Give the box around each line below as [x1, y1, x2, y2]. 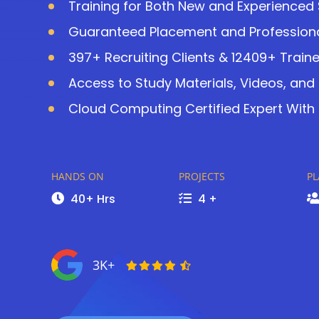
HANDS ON [51, 169, 104, 183]
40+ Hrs [68, 191, 115, 207]
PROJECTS [179, 169, 226, 183]
